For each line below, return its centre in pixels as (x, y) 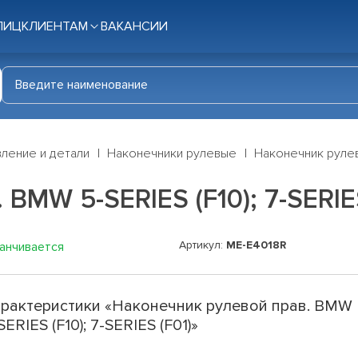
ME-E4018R (256, 245)
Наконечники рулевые (172, 154)
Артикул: (203, 245)
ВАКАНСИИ (134, 26)
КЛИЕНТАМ (55, 26)
